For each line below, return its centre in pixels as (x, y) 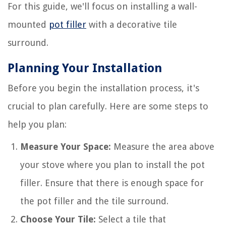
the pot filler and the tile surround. (94, 201)
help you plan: (37, 125)
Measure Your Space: (66, 147)
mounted (28, 25)
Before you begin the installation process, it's (103, 88)
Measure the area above (163, 147)
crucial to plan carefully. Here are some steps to (108, 106)
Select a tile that (131, 219)
